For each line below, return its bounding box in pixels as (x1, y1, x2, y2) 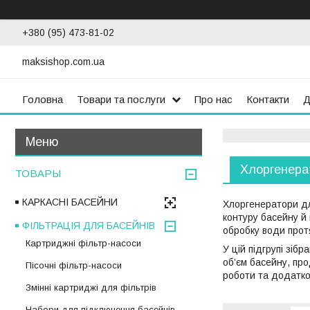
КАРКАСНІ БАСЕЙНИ (22, 197, 118, 208)
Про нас (194, 93, 232, 105)
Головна (22, 93, 63, 105)
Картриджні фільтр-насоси (26, 238, 141, 249)
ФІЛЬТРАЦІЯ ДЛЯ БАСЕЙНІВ (22, 220, 155, 232)
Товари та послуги (77, 93, 165, 105)
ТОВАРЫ (15, 167, 61, 180)
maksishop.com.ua (22, 55, 104, 67)
